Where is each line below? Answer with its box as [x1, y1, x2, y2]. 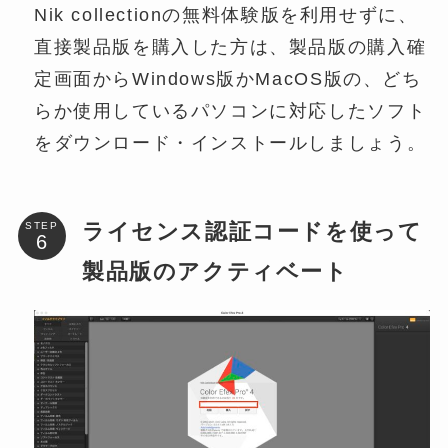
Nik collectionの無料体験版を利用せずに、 [33, 4, 418, 25]
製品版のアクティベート [81, 259, 349, 285]
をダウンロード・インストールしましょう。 [33, 132, 427, 153]
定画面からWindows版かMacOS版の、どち [33, 68, 422, 89]
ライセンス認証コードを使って [81, 219, 423, 245]
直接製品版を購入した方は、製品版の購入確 [33, 36, 427, 57]
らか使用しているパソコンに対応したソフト [33, 100, 427, 121]
